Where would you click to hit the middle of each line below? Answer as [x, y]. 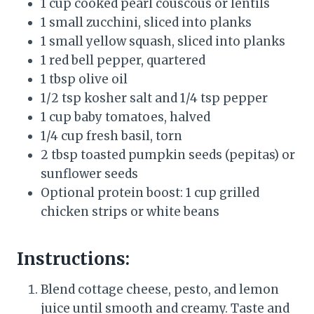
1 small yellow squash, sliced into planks [163, 41]
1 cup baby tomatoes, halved [125, 117]
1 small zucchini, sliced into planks [146, 22]
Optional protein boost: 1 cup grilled [150, 192]
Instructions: [73, 259]
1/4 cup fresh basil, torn [111, 136]
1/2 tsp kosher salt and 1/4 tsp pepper [154, 98]
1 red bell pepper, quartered [123, 60]
